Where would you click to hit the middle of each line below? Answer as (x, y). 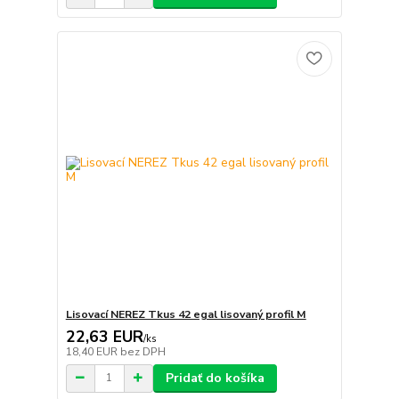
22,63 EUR (104, 336)
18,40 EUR (93, 351)
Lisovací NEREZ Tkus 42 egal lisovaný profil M (186, 314)
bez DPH (142, 351)
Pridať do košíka (215, 378)
